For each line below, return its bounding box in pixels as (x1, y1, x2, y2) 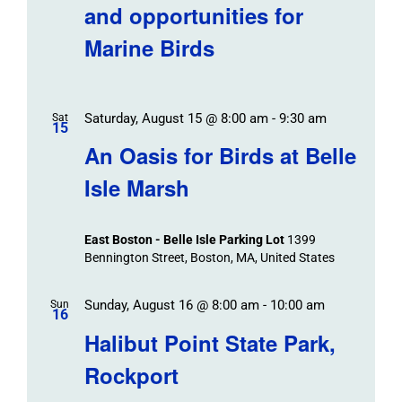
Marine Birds (83, 31, 214, 63)
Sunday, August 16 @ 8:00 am (83, 297, 259, 314)
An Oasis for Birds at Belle (83, 140, 356, 171)
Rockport (83, 359, 179, 390)
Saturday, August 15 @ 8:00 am (83, 109, 268, 127)
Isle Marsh (83, 172, 189, 204)
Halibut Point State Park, (83, 327, 336, 358)
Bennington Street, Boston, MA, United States (83, 250, 335, 266)
